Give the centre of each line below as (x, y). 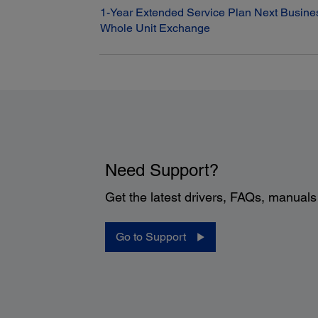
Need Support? (161, 170)
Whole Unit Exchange (155, 28)
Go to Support (150, 236)
